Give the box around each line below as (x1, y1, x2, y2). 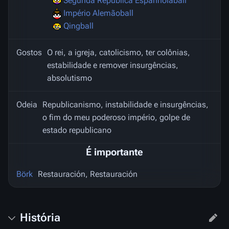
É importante (86, 146, 143, 158)
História (20, 211, 60, 224)
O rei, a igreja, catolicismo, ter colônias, (47, 48, 190, 58)
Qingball (63, 21, 94, 31)
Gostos (16, 48, 42, 58)
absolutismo (47, 73, 92, 83)
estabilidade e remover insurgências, (47, 60, 178, 71)
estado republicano (42, 125, 111, 135)
